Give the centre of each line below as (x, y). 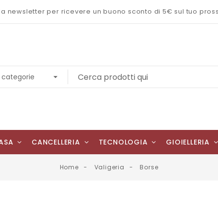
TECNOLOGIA (124, 142)
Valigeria (109, 167)
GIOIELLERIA (189, 142)
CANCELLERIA (57, 142)
